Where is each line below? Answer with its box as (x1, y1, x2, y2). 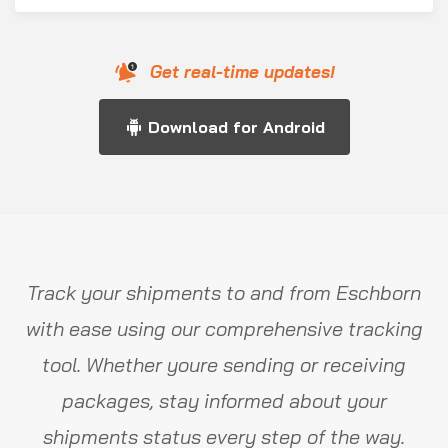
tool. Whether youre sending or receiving (42, 352, 406, 377)
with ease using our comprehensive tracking (25, 316, 423, 341)
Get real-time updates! (149, 61, 335, 82)
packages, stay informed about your (61, 388, 387, 413)
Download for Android (147, 117, 325, 137)
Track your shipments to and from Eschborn (27, 280, 421, 305)
